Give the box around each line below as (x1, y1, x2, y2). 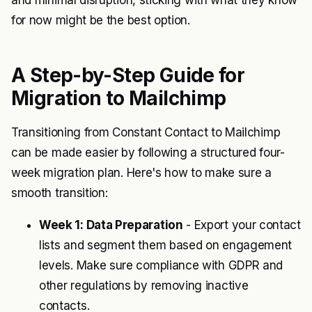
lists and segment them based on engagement (39, 238, 292, 253)
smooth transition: (11, 186, 108, 201)
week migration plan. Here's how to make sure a (11, 166, 272, 180)
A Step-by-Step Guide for (11, 63, 245, 88)
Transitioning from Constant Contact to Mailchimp (11, 125, 281, 140)
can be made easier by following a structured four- (11, 146, 285, 160)
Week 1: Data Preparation (39, 218, 183, 233)
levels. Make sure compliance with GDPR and (39, 258, 283, 273)
